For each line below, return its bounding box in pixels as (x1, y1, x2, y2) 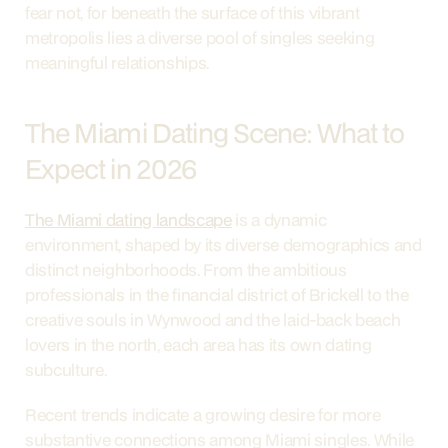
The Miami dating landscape (25, 208, 232, 231)
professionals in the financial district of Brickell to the (25, 283, 409, 306)
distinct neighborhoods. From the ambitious (25, 258, 347, 281)
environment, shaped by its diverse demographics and (25, 233, 422, 256)
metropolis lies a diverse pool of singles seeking (25, 26, 375, 49)
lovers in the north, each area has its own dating (25, 333, 372, 356)
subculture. (25, 358, 107, 381)
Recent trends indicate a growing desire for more (25, 403, 381, 426)
